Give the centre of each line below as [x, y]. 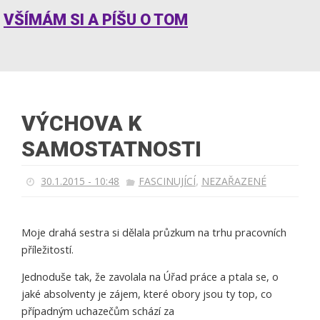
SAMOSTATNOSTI [111, 149]
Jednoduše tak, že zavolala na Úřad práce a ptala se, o [150, 277]
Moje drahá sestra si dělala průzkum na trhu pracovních [154, 232]
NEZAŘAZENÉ [234, 181]
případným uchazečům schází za [98, 311]
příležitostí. [47, 250]
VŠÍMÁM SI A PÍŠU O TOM [96, 20]
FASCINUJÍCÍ [167, 181]
